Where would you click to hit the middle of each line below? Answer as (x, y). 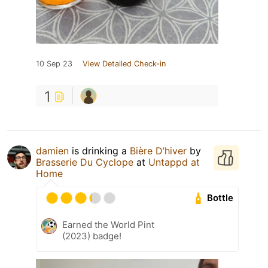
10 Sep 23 (54, 63)
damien (52, 150)
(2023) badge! (92, 236)
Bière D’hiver (158, 150)
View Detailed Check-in (124, 63)
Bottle (220, 198)
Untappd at (174, 162)
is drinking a (99, 150)
